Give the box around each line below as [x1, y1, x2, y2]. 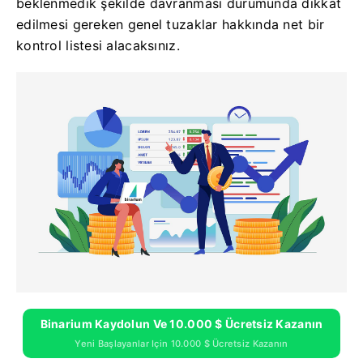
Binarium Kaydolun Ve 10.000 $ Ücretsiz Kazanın [40, 316, 323, 331]
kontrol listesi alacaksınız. [16, 37, 180, 53]
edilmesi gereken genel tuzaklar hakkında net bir [16, 16, 325, 32]
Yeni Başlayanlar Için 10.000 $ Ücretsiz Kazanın [75, 337, 288, 349]
